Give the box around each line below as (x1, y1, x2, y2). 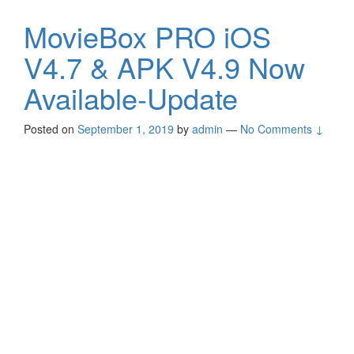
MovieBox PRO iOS (24, 16, 271, 57)
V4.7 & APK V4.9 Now (24, 47, 305, 88)
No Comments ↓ (240, 121, 324, 137)
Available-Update (24, 77, 238, 119)
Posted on (24, 121, 77, 137)
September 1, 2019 (77, 121, 174, 137)
